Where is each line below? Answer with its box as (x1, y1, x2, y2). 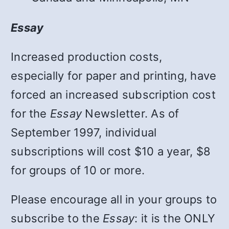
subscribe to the (11, 211, 103, 225)
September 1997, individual (11, 125, 157, 139)
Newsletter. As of (82, 106, 179, 120)
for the (11, 106, 50, 120)
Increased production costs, (11, 50, 163, 63)
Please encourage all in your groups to (11, 192, 217, 206)
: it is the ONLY (134, 211, 216, 225)
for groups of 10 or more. (11, 163, 145, 177)
